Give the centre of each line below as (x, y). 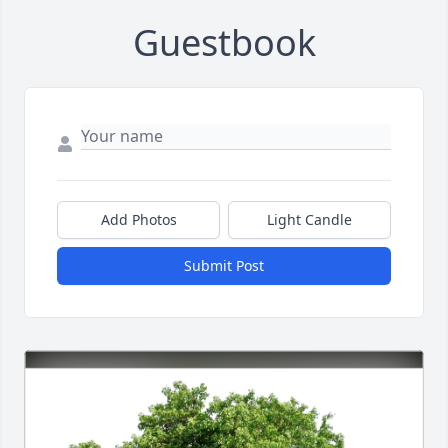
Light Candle (309, 220)
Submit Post (224, 266)
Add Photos (138, 220)
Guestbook (224, 43)
